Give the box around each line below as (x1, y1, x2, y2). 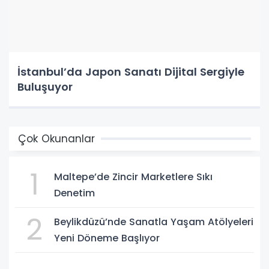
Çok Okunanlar (18, 131, 95, 147)
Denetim (54, 186, 95, 201)
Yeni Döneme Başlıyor (54, 231, 160, 246)
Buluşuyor (17, 79, 73, 95)
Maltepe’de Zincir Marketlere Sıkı (54, 170, 213, 184)
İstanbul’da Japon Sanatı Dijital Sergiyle (17, 64, 244, 80)
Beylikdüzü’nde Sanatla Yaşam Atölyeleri (54, 215, 253, 229)
